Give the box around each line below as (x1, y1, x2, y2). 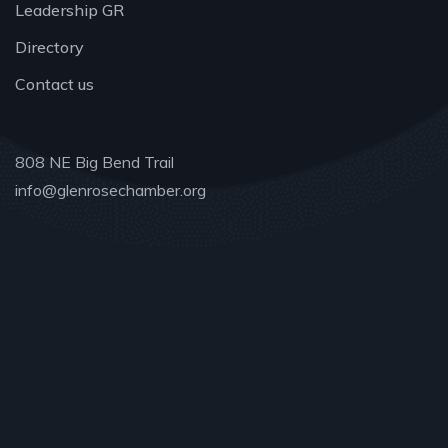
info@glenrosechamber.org (15, 179, 206, 200)
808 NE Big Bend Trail (15, 151, 174, 172)
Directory (15, 36, 84, 57)
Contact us (15, 73, 94, 94)
